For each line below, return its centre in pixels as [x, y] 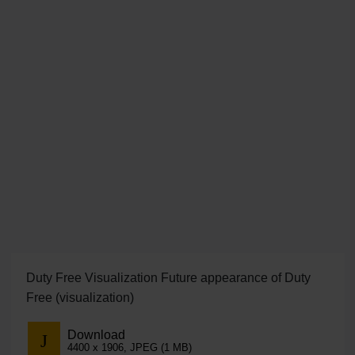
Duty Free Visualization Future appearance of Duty [168, 278]
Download [96, 334]
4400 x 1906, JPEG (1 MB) [129, 347]
